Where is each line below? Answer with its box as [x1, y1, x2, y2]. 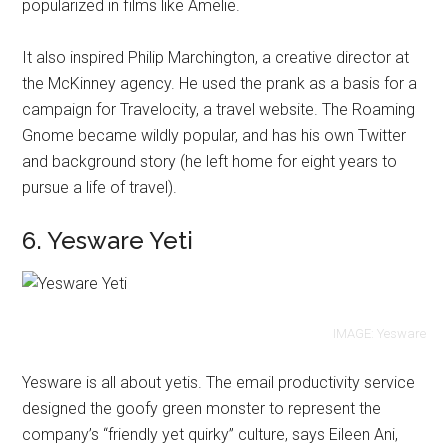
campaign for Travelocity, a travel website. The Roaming [22, 100, 416, 119]
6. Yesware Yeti [22, 226, 194, 255]
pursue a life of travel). [22, 178, 178, 197]
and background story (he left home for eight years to [22, 152, 398, 171]
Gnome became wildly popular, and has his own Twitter [22, 126, 407, 145]
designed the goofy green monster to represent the [22, 399, 382, 418]
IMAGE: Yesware [332, 326, 426, 341]
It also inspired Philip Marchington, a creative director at [22, 48, 410, 67]
